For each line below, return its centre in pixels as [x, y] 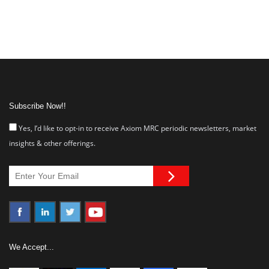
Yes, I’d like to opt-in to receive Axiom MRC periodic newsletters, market [137, 128]
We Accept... [32, 247]
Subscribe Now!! [38, 106]
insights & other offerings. [52, 143]
